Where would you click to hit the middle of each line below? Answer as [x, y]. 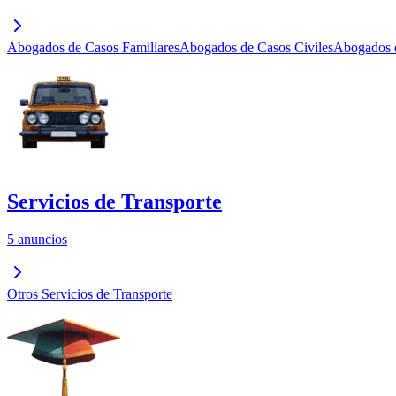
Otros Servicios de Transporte [90, 294]
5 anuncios [37, 239]
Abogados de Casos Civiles [256, 48]
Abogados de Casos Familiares [93, 48]
